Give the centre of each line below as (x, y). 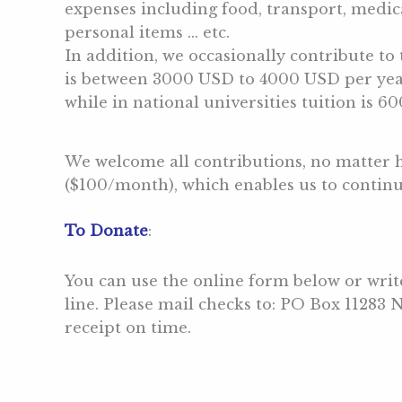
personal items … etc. (147, 33)
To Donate (106, 231)
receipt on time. (128, 328)
